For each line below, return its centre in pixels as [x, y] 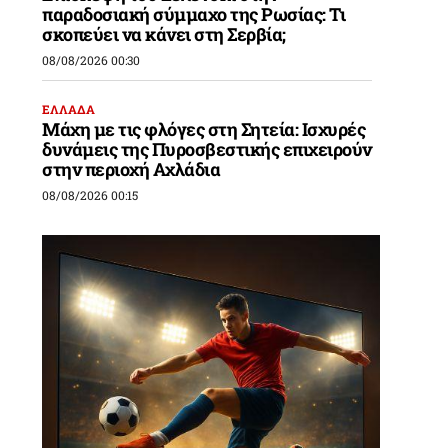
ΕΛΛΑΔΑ [69, 109]
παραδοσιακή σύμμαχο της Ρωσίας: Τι [194, 14]
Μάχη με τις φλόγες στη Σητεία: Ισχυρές [204, 129]
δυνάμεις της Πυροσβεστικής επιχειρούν [207, 149]
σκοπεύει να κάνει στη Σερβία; [164, 34]
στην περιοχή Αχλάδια [131, 169]
